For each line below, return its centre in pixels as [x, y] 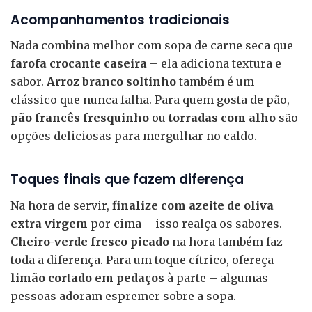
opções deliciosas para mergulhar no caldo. [134, 136]
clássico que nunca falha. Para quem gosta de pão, [150, 100]
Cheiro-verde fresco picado [90, 241]
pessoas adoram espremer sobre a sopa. [123, 296]
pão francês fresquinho [80, 118]
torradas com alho [222, 118]
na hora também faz [226, 241]
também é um [215, 82]
